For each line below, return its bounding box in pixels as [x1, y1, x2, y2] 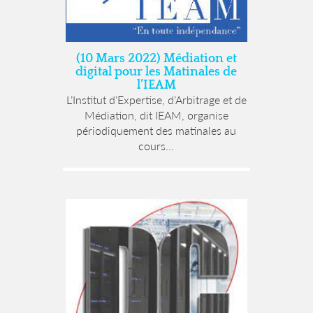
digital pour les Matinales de [75, 65, 238, 80]
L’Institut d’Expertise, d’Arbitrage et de [66, 93, 247, 107]
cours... [138, 139, 175, 153]
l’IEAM [136, 78, 176, 93]
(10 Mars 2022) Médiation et [75, 52, 237, 66]
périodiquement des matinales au [76, 124, 237, 138]
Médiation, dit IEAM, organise [84, 108, 228, 122]
